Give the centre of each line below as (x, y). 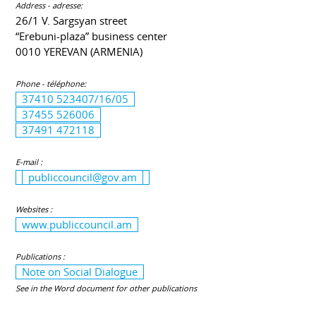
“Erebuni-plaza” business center (92, 37)
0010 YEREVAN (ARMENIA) (79, 52)
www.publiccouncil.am (77, 225)
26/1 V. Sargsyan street (72, 21)
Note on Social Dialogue (80, 272)
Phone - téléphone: (51, 84)
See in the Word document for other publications (107, 288)
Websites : (34, 209)
